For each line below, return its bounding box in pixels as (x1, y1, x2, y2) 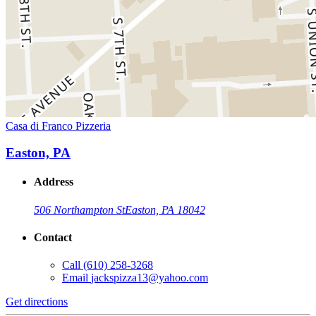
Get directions (6, 296, 68, 308)
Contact (34, 231, 72, 244)
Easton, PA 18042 (125, 203, 205, 216)
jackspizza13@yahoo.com (91, 272, 208, 284)
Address (34, 176, 73, 188)
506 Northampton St (34, 203, 125, 216)
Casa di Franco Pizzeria (6, 119, 111, 132)
